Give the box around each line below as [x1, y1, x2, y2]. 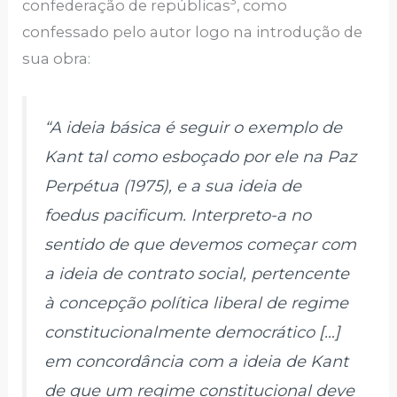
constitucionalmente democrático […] [44, 322, 341, 342]
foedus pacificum [44, 205, 183, 225]
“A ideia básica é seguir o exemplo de [44, 117, 343, 137]
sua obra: [22, 49, 95, 67]
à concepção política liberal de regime [44, 292, 349, 313]
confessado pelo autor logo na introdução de [22, 22, 363, 41]
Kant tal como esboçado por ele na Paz [44, 146, 357, 167]
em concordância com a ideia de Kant [44, 351, 349, 371]
